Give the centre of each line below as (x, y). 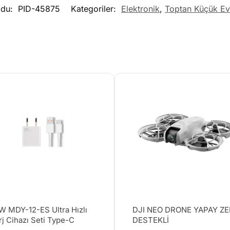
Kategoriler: (95, 9)
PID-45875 (39, 9)
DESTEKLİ (151, 220)
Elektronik (140, 9)
